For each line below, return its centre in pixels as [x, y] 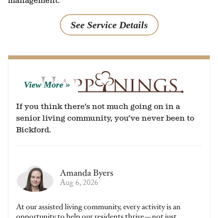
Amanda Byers [87, 173]
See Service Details [109, 25]
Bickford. [34, 130]
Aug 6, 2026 [79, 184]
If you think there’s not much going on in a [98, 107]
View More [44, 84]
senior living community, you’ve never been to [105, 118]
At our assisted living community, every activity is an [98, 207]
